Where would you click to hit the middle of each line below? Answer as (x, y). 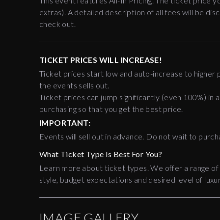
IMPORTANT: (65, 123)
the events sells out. (74, 85)
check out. (58, 24)
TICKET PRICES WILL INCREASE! (101, 60)
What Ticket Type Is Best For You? (101, 154)
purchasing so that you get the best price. (111, 109)
